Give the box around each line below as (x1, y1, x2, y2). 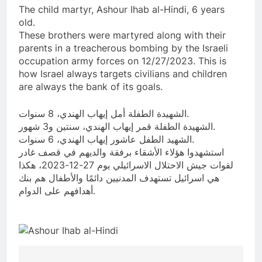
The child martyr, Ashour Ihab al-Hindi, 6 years (19, 3, 225, 15)
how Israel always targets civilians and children (19, 67, 227, 80)
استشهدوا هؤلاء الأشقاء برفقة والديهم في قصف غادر (19, 146, 224, 158)
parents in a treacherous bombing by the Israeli (19, 42, 228, 54)
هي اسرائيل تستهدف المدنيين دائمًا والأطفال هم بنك (19, 171, 219, 184)
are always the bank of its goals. (19, 80, 163, 92)
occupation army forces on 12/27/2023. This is (19, 54, 226, 67)
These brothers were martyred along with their (19, 29, 226, 41)
